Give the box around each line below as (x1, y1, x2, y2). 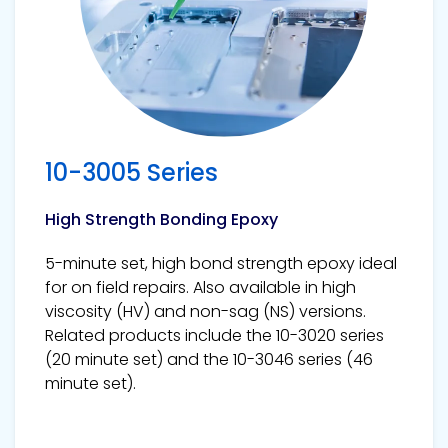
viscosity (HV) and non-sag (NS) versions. (45, 299, 366, 323)
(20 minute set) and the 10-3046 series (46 (45, 347, 373, 371)
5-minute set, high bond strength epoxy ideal (45, 251, 397, 275)
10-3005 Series (45, 155, 218, 189)
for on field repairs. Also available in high (45, 275, 356, 299)
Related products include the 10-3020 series (45, 323, 384, 347)
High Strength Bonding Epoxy (45, 207, 278, 231)
